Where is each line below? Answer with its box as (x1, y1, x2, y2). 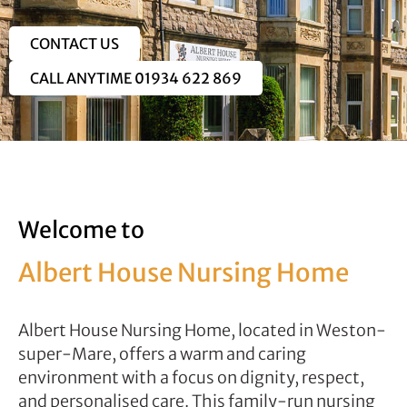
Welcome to (17, 215, 144, 244)
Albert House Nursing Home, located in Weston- (17, 319, 386, 341)
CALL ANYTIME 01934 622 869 (29, 68, 242, 87)
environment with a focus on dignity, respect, (17, 366, 364, 388)
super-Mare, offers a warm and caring (17, 342, 306, 364)
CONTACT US (29, 34, 119, 53)
